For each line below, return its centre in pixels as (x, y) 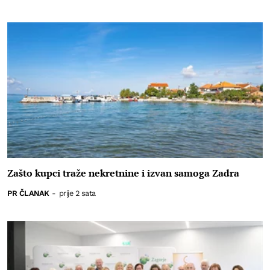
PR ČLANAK (28, 193)
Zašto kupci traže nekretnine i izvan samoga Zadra (123, 173)
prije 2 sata (77, 193)
